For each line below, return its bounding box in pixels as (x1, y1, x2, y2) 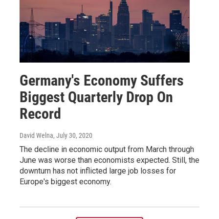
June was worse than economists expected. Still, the (20, 155, 199, 165)
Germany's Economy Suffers (20, 71, 184, 89)
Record (20, 105, 61, 122)
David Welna (20, 131, 53, 139)
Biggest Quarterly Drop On (20, 88, 173, 106)
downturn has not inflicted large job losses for (20, 166, 176, 175)
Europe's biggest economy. (20, 176, 111, 186)
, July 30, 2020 (53, 131, 92, 139)
